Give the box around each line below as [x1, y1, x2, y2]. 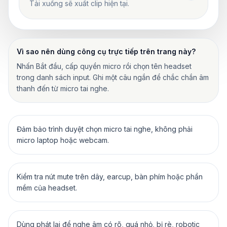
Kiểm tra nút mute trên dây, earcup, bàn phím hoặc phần [17, 172, 203, 181]
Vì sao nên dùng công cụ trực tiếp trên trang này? [17, 47, 196, 56]
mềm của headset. [17, 183, 77, 192]
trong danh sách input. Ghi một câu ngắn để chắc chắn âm [17, 72, 209, 82]
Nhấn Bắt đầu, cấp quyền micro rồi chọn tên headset [17, 61, 192, 70]
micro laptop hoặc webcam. [17, 135, 109, 144]
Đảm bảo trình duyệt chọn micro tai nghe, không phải [17, 124, 193, 133]
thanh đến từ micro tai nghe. [17, 84, 109, 93]
